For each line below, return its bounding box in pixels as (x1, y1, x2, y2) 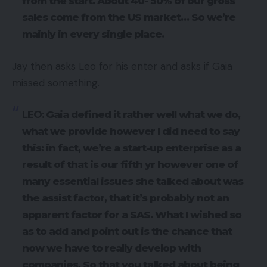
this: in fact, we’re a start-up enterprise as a (22, 142, 241, 154)
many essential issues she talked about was (22, 175, 243, 188)
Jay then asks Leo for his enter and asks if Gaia (12, 59, 232, 73)
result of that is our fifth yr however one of (22, 159, 238, 171)
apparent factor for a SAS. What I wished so (22, 209, 241, 221)
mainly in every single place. (22, 28, 166, 41)
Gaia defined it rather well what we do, (44, 108, 240, 121)
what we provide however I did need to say (22, 125, 240, 138)
